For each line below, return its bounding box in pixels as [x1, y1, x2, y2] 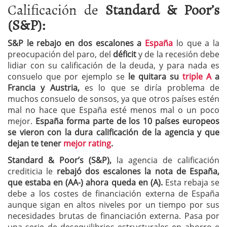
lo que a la [176, 37, 220, 49]
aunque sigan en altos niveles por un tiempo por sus [8, 199, 219, 211]
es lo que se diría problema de [79, 82, 220, 94]
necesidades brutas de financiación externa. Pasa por [8, 210, 219, 222]
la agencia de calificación [111, 155, 219, 166]
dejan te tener [8, 138, 61, 149]
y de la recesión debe [136, 49, 220, 60]
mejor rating [61, 138, 111, 149]
